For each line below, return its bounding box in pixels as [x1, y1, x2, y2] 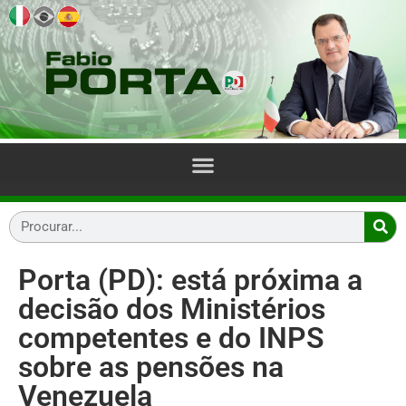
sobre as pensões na [18, 349, 284, 384]
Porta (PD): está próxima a [18, 262, 362, 297]
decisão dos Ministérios [18, 291, 325, 326]
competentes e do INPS [18, 320, 324, 355]
